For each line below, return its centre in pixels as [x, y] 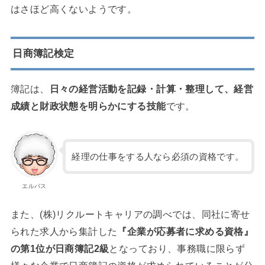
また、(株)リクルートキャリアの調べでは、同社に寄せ [130, 214]
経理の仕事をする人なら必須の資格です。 [158, 156]
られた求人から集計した [64, 231]
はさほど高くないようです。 [74, 9]
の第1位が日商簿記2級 [60, 248]
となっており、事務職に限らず [177, 248]
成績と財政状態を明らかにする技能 [88, 106]
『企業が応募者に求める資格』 [185, 231]
